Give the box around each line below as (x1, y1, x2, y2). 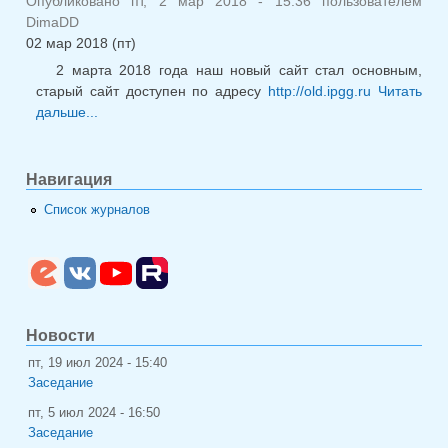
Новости (26, 326, 95, 344)
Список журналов (44, 202, 151, 217)
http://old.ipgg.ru (268, 83, 372, 100)
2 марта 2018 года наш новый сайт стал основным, (56, 62, 422, 79)
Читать (378, 83, 423, 100)
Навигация (26, 171, 112, 189)
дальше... (36, 104, 98, 121)
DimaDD (26, 14, 79, 31)
